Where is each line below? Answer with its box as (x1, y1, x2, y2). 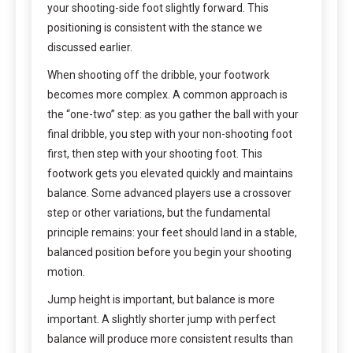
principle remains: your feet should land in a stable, (47, 226, 297, 240)
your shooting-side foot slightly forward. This (47, 2, 269, 15)
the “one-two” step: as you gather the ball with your (47, 108, 299, 121)
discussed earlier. (47, 41, 132, 54)
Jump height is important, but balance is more (47, 293, 275, 307)
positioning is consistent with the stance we (47, 21, 262, 35)
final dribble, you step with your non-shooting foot (47, 128, 292, 141)
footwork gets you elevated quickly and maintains (47, 167, 293, 180)
